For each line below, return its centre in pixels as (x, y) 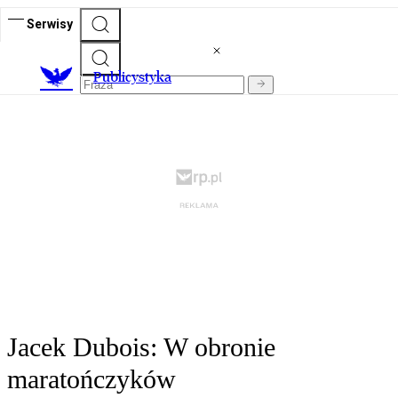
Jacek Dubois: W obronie (141, 347)
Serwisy (50, 24)
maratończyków (92, 379)
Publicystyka (132, 77)
